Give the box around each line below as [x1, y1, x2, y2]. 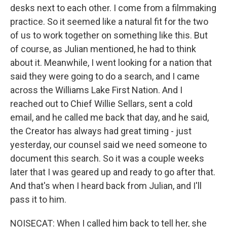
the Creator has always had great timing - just [10, 126, 192, 136]
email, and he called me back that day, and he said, [10, 112, 209, 123]
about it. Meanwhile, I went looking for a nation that [10, 57, 212, 68]
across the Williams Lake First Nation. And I [10, 85, 182, 95]
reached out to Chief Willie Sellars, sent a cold [10, 98, 193, 109]
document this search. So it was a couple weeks [10, 153, 204, 164]
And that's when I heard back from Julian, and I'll [10, 180, 202, 191]
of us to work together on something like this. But [10, 30, 208, 41]
